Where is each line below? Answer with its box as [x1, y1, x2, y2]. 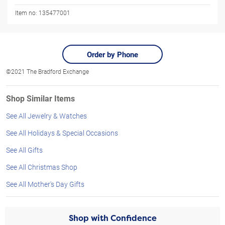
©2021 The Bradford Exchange [6, 67, 89, 75]
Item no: [15, 9, 37, 17]
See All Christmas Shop [6, 162, 77, 172]
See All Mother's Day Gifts [6, 179, 84, 189]
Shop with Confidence [68, 213, 157, 223]
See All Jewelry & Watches [6, 111, 87, 121]
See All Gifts [6, 145, 43, 155]
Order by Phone [87, 49, 138, 59]
